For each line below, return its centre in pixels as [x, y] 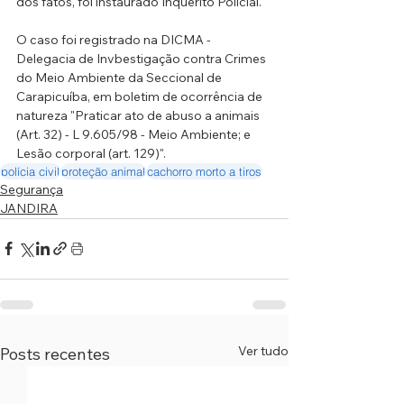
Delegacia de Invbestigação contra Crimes [142, 58]
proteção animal [103, 171]
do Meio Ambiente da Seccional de [120, 77]
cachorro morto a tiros [204, 171]
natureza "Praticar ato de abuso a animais [139, 115]
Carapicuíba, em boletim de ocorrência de [141, 96]
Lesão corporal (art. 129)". [91, 153]
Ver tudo [263, 350]
